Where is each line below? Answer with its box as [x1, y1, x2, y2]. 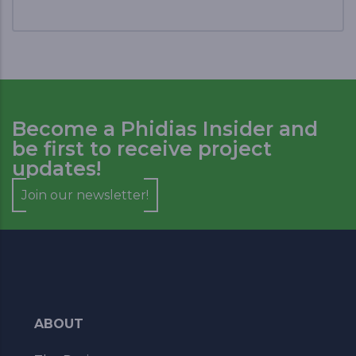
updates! [12, 156, 101, 180]
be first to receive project [12, 136, 272, 161]
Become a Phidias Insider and [12, 116, 318, 141]
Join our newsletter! [21, 187, 149, 203]
